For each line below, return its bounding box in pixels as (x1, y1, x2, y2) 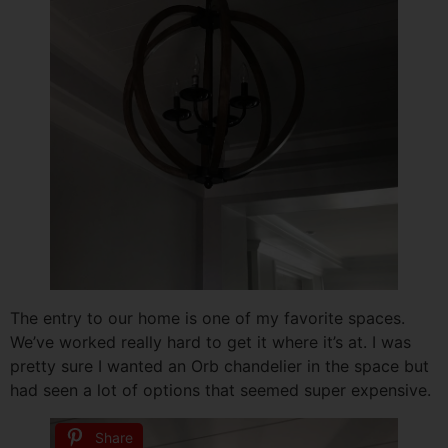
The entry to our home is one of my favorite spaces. (10, 307, 405, 328)
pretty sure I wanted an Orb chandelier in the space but (10, 355, 429, 376)
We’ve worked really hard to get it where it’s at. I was (10, 331, 411, 352)
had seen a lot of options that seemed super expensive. (10, 379, 431, 400)
